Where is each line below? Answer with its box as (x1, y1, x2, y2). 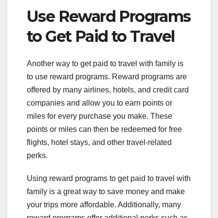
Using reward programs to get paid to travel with (27, 174, 191, 182)
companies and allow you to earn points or (27, 98, 172, 107)
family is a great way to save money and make (27, 187, 185, 196)
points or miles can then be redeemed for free (27, 125, 182, 133)
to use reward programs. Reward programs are (27, 72, 187, 81)
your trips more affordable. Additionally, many (27, 200, 181, 209)
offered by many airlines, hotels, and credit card (27, 85, 189, 94)
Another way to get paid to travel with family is (27, 59, 183, 68)
